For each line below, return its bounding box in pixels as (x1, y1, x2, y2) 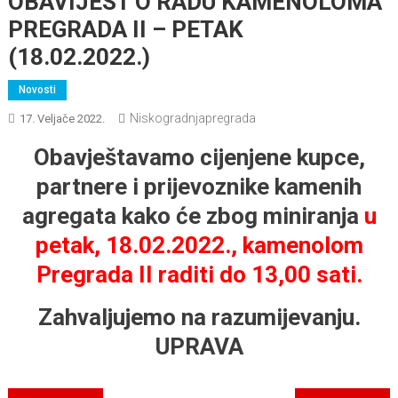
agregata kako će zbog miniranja (21, 203, 364, 229)
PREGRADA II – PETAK (7, 16, 243, 43)
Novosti (18, 84, 56, 96)
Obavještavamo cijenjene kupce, (33, 144, 365, 171)
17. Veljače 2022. (19, 112, 105, 125)
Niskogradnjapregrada (129, 111, 256, 125)
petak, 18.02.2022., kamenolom (35, 232, 363, 259)
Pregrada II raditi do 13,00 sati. (36, 261, 362, 288)
